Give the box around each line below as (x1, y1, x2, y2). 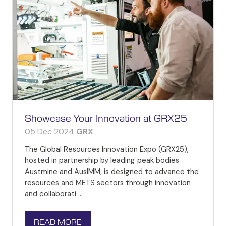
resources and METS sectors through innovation (25, 178, 191, 188)
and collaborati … (25, 189, 83, 199)
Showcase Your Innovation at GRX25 (25, 114, 187, 124)
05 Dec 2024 (25, 126, 76, 137)
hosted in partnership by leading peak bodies (25, 155, 179, 166)
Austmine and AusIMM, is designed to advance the (25, 166, 199, 177)
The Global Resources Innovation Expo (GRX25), (25, 144, 189, 155)
